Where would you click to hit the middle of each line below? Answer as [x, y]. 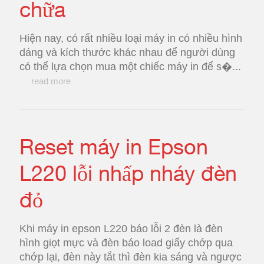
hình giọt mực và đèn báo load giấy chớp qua [126, 243]
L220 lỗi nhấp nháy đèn [128, 173]
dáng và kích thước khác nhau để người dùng [127, 52]
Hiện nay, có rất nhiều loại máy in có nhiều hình [131, 38]
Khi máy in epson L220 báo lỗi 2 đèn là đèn [121, 229]
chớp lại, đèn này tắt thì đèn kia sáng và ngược [131, 257]
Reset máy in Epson [114, 146]
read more [51, 81]
